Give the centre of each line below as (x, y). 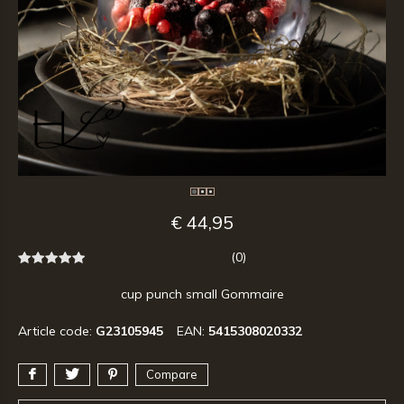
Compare (172, 374)
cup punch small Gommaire (202, 294)
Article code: (57, 331)
